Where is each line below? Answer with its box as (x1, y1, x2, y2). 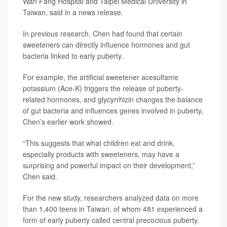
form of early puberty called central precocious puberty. (23, 215, 199, 225)
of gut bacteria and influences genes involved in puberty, (23, 105, 203, 116)
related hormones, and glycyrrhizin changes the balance (23, 94, 203, 104)
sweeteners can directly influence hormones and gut (23, 40, 190, 50)
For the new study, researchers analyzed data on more (23, 193, 199, 203)
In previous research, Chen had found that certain (23, 28, 182, 39)
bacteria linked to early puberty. (23, 51, 123, 61)
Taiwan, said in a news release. (23, 7, 123, 17)
